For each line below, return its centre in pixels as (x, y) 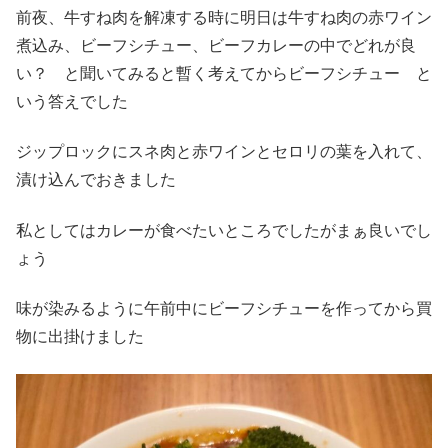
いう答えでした (72, 101)
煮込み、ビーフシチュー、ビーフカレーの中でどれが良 (216, 45)
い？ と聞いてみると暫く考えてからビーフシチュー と (224, 73)
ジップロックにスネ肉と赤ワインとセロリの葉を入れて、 (224, 152)
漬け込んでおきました (96, 180)
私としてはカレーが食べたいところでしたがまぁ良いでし (224, 230)
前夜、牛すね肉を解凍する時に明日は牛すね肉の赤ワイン (224, 17)
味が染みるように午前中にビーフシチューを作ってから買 (224, 309)
